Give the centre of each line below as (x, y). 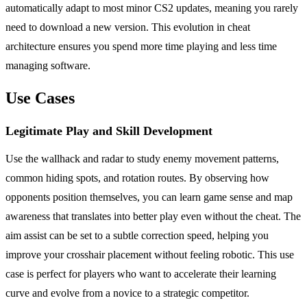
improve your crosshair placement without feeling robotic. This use (150, 255)
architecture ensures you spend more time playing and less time (141, 47)
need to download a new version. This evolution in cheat (128, 27)
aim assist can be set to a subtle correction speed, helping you (137, 236)
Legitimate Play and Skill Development (109, 131)
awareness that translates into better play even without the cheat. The (153, 217)
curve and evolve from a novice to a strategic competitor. (127, 293)
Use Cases (40, 98)
